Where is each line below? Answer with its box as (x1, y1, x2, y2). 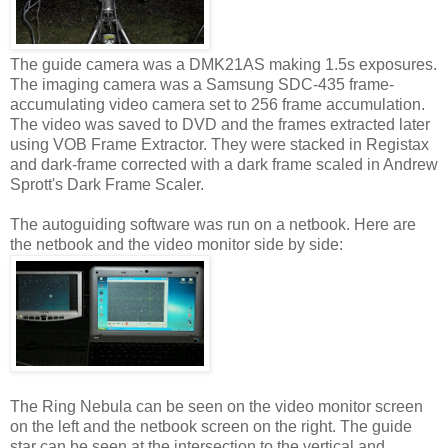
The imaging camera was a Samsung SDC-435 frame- (10, 75, 394, 93)
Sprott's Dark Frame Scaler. (10, 175, 204, 193)
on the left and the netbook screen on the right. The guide (10, 417, 412, 435)
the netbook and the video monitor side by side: (10, 235, 343, 253)
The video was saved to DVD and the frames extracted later (10, 115, 430, 133)
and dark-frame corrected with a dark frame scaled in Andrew (10, 155, 438, 173)
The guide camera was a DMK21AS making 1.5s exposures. (10, 55, 437, 73)
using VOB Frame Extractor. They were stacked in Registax (10, 135, 429, 153)
